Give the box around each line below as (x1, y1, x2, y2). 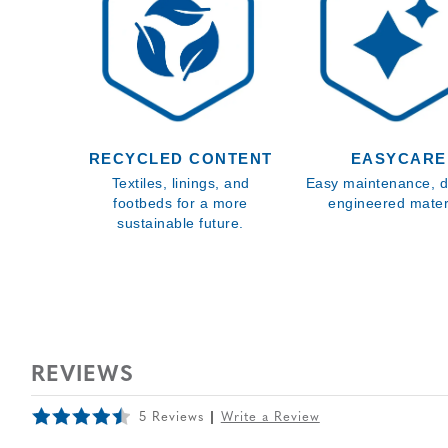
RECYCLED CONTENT (88, 150, 273, 167)
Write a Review (220, 411, 320, 425)
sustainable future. (117, 215, 244, 231)
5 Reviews (138, 411, 204, 425)
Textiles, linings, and (111, 175, 250, 191)
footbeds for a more (113, 195, 248, 211)
